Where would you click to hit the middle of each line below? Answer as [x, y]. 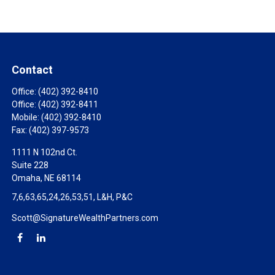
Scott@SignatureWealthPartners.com [85, 218]
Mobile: [27, 117]
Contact [33, 70]
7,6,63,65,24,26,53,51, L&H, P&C [72, 197]
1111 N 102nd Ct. [45, 152]
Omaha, [27, 178]
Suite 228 [30, 165]
